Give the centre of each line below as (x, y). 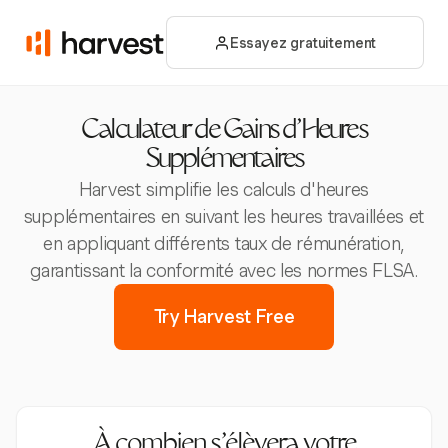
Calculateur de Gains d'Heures (224, 132)
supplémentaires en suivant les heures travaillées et (224, 216)
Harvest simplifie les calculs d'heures (224, 189)
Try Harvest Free (224, 316)
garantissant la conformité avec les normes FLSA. (224, 270)
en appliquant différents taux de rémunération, (224, 243)
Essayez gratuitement (303, 42)
